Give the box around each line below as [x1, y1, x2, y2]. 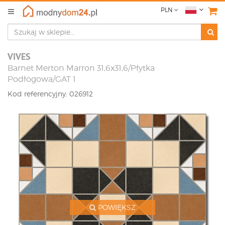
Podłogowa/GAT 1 [8, 74, 76, 84]
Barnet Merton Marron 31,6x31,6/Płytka [8, 63, 155, 73]
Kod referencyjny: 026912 [8, 89, 93, 98]
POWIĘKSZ [96, 203, 136, 211]
